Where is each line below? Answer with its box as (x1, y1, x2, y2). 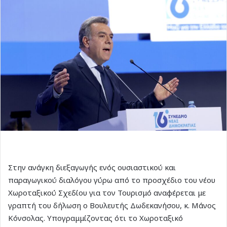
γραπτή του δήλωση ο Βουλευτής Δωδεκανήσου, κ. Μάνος (8, 200, 216, 210)
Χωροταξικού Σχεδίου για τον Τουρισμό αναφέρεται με (8, 187, 206, 198)
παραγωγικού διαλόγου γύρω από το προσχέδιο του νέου (8, 174, 215, 185)
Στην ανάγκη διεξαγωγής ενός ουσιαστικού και (8, 162, 176, 172)
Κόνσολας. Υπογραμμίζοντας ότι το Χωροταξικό (8, 212, 183, 223)
